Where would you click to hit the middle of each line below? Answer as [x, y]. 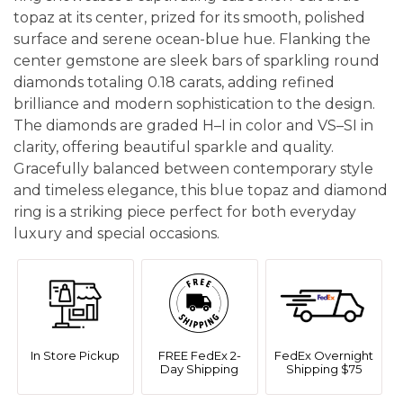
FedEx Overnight [323, 355]
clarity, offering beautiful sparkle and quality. [174, 147]
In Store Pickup [76, 355]
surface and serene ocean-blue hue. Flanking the [192, 39]
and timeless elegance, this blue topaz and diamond [201, 190]
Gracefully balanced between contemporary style [193, 168]
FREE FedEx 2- [199, 355]
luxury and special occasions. [116, 233]
